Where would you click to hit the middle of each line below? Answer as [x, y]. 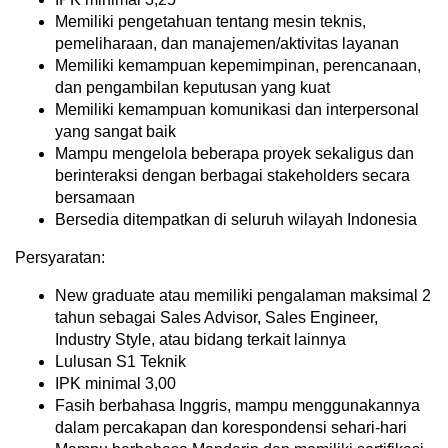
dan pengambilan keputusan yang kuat [192, 88]
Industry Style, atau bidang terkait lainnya [200, 340]
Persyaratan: [60, 258]
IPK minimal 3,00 [115, 384]
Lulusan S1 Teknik [120, 362]
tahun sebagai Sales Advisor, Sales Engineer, [216, 318]
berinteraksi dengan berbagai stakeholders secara [232, 176]
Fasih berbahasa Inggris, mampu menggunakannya [237, 406]
